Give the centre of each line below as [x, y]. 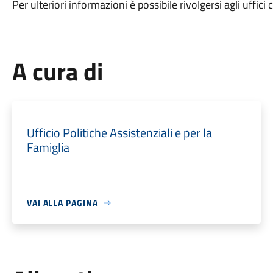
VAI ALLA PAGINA [62, 203]
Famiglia [48, 147]
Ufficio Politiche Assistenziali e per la [119, 133]
